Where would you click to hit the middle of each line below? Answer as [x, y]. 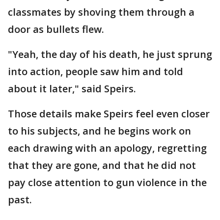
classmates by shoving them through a [101, 12]
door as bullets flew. [57, 29]
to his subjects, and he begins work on [99, 131]
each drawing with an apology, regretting [107, 148]
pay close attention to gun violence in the [107, 182]
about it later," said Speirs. [73, 89]
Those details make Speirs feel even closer [109, 114]
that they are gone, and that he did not [102, 165]
